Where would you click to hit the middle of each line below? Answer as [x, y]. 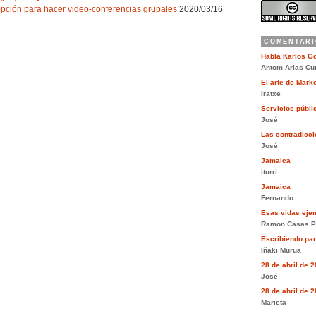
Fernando [277, 198]
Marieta [274, 303]
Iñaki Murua [281, 250]
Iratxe [271, 94]
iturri [269, 172]
